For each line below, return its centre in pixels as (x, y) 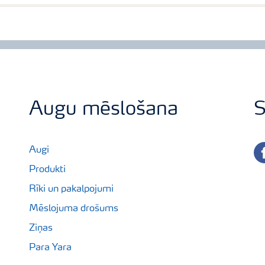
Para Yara (50, 248)
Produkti (47, 170)
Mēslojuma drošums (74, 209)
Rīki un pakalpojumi (71, 189)
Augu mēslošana (104, 110)
